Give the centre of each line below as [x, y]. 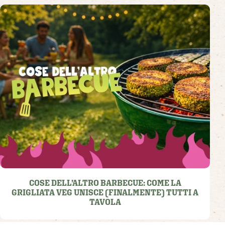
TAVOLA [105, 202]
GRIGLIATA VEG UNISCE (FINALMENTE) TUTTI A [105, 192]
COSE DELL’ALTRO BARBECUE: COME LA [105, 183]
